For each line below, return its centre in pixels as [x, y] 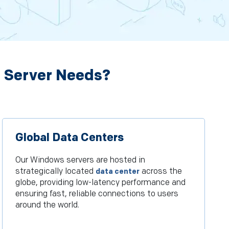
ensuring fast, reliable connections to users [97, 194]
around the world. [48, 205]
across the [161, 172]
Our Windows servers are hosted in [81, 161]
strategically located [56, 172]
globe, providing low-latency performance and [101, 183]
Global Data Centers [70, 138]
